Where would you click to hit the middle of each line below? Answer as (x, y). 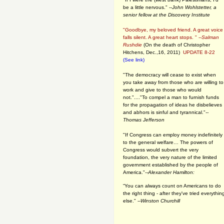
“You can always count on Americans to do (172, 185)
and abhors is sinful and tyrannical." (164, 112)
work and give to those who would (162, 89)
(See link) (134, 59)
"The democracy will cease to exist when (169, 74)
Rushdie (132, 44)
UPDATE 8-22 (197, 52)
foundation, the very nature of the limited (170, 157)
